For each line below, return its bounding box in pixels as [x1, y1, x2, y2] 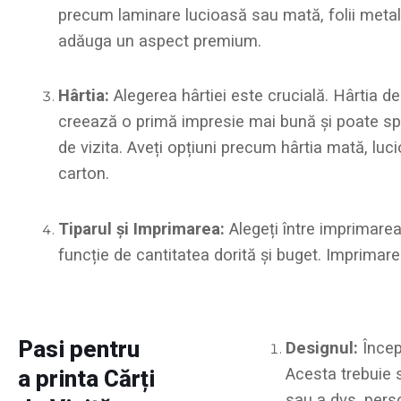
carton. [58, 164, 109, 183]
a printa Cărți [18, 364, 155, 392]
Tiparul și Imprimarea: [58, 218, 225, 238]
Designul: [285, 337, 358, 357]
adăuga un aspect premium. [58, 31, 261, 51]
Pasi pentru [18, 335, 140, 363]
